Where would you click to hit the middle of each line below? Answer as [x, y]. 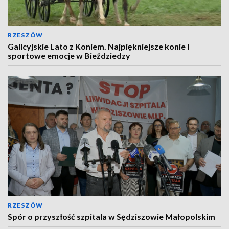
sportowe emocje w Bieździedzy [69, 55]
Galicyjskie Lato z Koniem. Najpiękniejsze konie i [98, 46]
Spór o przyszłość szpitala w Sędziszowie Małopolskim [111, 216]
